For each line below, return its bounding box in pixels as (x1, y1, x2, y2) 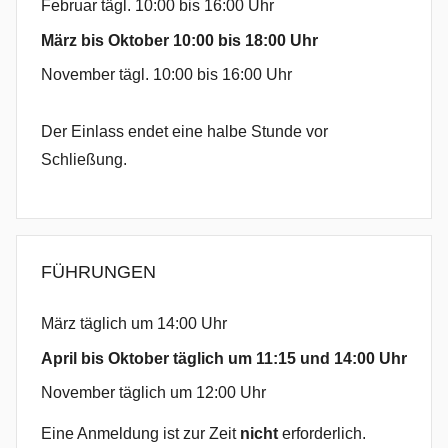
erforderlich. (278, 424, 366, 442)
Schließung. (41, 150, 127, 168)
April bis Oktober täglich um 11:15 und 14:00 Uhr (41, 349, 407, 367)
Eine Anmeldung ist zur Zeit (41, 424, 240, 442)
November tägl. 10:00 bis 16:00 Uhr (41, 65, 292, 83)
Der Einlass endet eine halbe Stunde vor (41, 122, 328, 140)
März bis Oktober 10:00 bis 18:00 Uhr (41, 31, 318, 49)
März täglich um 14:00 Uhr (41, 315, 227, 333)
